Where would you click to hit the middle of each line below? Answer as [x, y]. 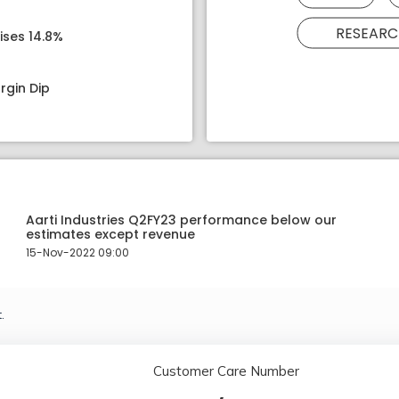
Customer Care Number [226, 371]
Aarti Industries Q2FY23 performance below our [181, 220]
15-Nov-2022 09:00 [77, 252]
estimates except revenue [110, 234]
